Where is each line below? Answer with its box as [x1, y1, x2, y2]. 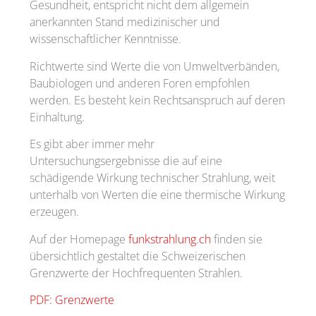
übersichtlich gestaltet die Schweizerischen [30, 248, 245, 264]
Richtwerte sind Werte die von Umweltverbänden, [30, 58, 279, 74]
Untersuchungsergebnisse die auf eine [30, 153, 222, 169]
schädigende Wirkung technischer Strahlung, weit [30, 170, 275, 186]
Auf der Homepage [30, 231, 126, 247]
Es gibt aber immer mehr [30, 136, 154, 152]
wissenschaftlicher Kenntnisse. [30, 31, 181, 47]
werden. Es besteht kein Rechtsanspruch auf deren [30, 92, 285, 108]
